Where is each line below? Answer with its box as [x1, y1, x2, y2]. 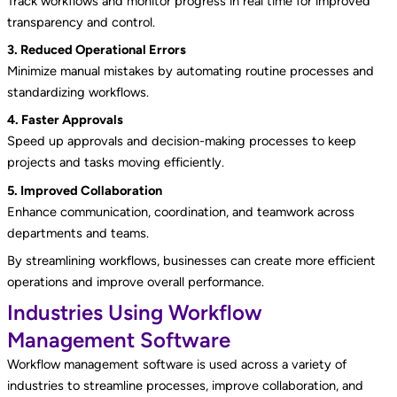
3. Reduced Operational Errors [6, 42, 186, 58]
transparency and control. [6, 13, 155, 30]
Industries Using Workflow [6, 300, 262, 326]
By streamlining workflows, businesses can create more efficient [6, 252, 376, 269]
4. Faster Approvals [6, 112, 123, 128]
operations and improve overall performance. [6, 273, 264, 290]
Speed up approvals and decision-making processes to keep [6, 133, 356, 150]
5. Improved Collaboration [6, 182, 162, 198]
